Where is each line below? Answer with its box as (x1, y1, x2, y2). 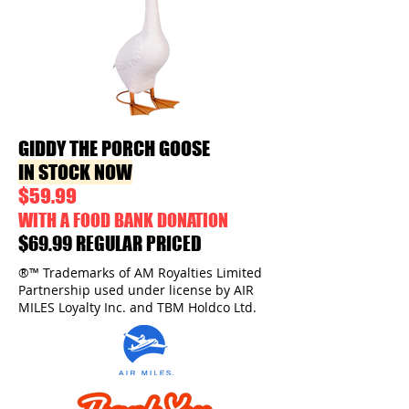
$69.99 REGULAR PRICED (18, 232, 202, 255)
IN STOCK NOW (18, 160, 132, 184)
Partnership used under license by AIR (18, 281, 254, 299)
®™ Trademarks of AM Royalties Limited (18, 264, 262, 281)
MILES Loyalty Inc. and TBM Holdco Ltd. (18, 299, 257, 316)
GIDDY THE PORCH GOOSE (18, 136, 210, 161)
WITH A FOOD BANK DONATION (18, 209, 228, 231)
